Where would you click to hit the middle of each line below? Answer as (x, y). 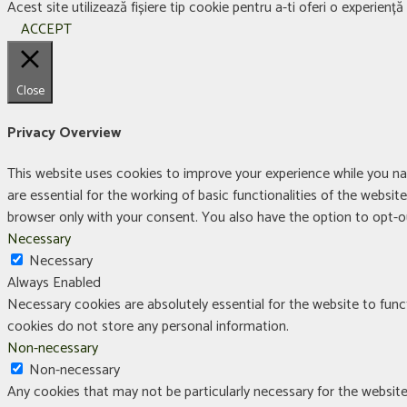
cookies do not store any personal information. (148, 327)
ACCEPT (46, 29)
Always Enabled (54, 283)
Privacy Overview (64, 133)
